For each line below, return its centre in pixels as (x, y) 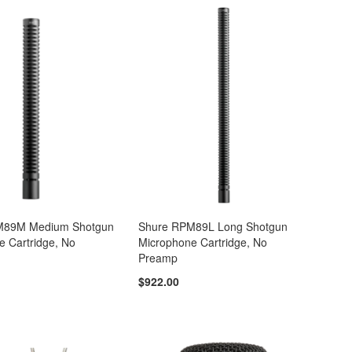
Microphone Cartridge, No (203, 242)
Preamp (158, 257)
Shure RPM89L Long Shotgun (213, 226)
